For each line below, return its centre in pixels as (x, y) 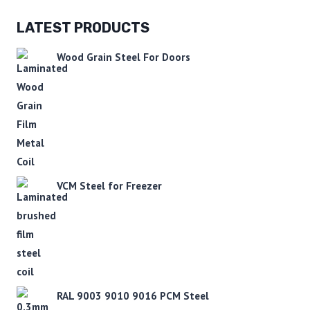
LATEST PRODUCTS (83, 27)
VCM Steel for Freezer (109, 185)
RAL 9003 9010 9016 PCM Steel (133, 295)
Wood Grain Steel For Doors (124, 56)
